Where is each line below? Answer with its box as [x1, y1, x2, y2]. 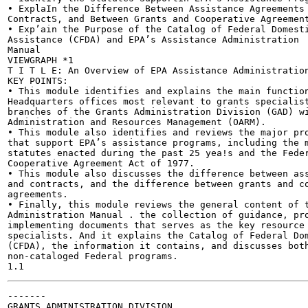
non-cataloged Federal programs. [8, 251, 178, 261]
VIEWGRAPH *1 [8, 55, 74, 65]
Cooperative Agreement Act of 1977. [8, 158, 195, 168]
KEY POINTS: [8, 76, 68, 86]
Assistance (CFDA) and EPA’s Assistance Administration [8, 34, 299, 45]
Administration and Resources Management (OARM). [8, 117, 266, 127]
